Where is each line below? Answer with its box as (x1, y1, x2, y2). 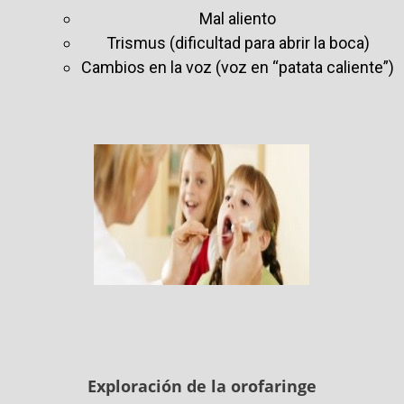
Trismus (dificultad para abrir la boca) (106, 33, 370, 53)
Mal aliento (199, 9, 277, 29)
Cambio (81, 58, 137, 78)
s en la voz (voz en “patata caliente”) (136, 58, 395, 78)
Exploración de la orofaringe (87, 375, 317, 398)
